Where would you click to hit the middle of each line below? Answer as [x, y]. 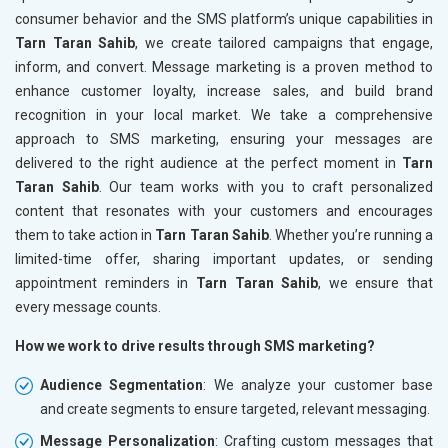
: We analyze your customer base [318, 384]
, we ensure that [375, 282]
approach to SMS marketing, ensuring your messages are [224, 138]
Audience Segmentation [122, 384]
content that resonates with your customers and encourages [224, 210]
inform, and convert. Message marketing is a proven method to [224, 66]
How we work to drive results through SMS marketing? [195, 345]
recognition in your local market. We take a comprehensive [224, 114]
